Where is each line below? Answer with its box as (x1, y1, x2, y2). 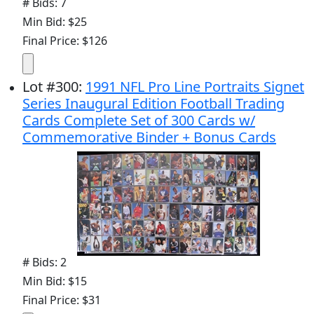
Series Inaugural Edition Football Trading (22, 93, 285, 113)
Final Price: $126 (22, 32, 107, 48)
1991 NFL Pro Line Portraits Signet (86, 76, 304, 96)
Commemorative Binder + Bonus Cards (22, 127, 276, 146)
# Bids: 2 (22, 254, 67, 270)
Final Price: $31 (22, 292, 101, 308)
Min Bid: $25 (22, 13, 87, 29)
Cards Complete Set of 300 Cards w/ (22, 110, 255, 130)
